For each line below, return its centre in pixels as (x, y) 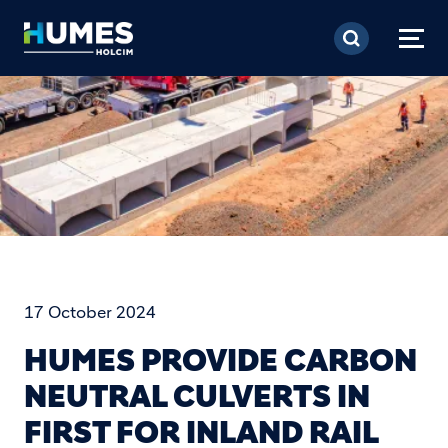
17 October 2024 (90, 312)
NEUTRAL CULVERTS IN (197, 396)
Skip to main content (324, 18)
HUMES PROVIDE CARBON (220, 360)
